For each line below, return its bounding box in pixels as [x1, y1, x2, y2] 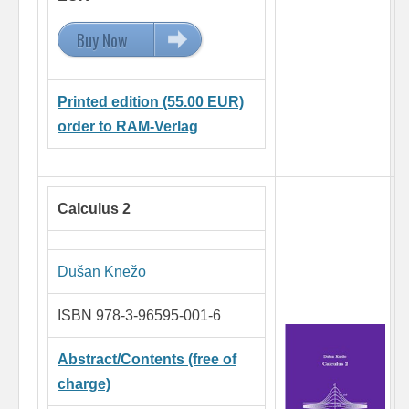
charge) [58, 376, 110, 393]
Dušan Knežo [58, 264, 146, 280]
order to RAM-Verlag [58, 119, 198, 135]
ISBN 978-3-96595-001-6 [58, 308, 221, 324]
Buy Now [77, 28, 128, 53]
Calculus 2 [58, 201, 131, 217]
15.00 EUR [163, 28, 225, 53]
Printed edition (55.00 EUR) [58, 94, 244, 110]
